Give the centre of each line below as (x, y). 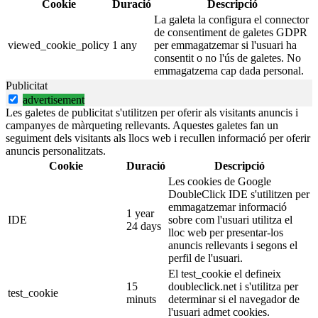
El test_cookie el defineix (225, 273)
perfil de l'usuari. (205, 258)
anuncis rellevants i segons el (233, 245)
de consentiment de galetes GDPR (231, 32)
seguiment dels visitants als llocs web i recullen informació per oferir (158, 138)
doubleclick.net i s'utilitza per (233, 286)
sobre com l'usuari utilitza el (230, 219)
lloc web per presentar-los (226, 232)
